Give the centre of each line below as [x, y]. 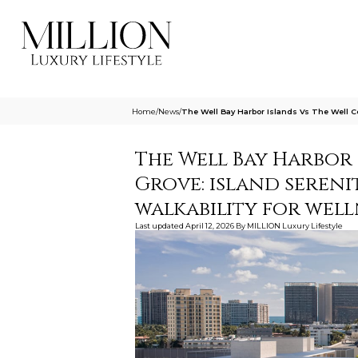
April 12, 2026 [209, 225]
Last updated [159, 225]
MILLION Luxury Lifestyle [294, 225]
